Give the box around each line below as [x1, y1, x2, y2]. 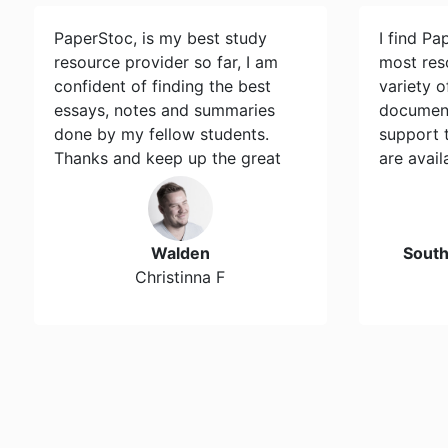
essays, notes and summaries [54, 100, 276, 120]
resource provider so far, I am [54, 52, 279, 72]
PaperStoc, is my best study [54, 28, 268, 48]
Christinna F [135, 267, 226, 287]
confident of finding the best [54, 76, 272, 96]
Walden [150, 243, 210, 263]
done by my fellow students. [54, 124, 270, 144]
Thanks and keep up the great [54, 148, 282, 168]
